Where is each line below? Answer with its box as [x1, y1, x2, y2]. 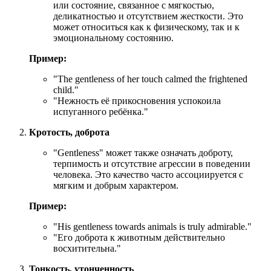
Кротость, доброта [29, 126, 109, 137]
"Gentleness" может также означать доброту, [53, 147, 233, 158]
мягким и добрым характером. [53, 180, 178, 191]
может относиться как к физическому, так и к [53, 21, 240, 32]
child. [53, 84, 74, 95]
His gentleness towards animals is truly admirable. [57, 221, 247, 232]
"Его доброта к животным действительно [53, 232, 225, 243]
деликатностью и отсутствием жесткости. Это [53, 10, 243, 21]
